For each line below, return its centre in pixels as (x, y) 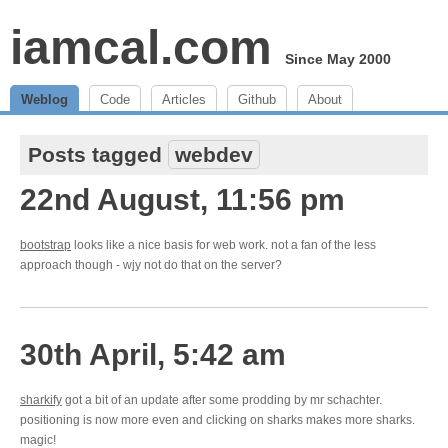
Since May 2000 (338, 59)
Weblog (44, 99)
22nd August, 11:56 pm (182, 199)
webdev (214, 154)
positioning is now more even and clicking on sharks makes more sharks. (217, 420)
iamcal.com (141, 47)
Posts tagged (98, 154)
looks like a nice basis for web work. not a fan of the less (223, 245)
